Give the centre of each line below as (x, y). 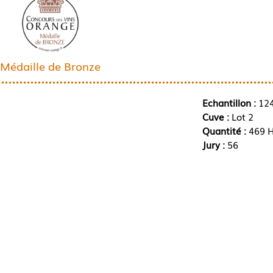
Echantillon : (229, 102)
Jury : (214, 144)
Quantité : (225, 130)
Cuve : (217, 116)
